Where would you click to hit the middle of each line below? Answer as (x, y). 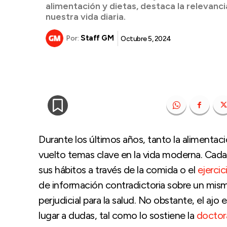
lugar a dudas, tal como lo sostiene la (118, 215)
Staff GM (97, 38)
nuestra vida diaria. (86, 17)
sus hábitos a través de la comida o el (118, 169)
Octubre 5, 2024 (146, 39)
